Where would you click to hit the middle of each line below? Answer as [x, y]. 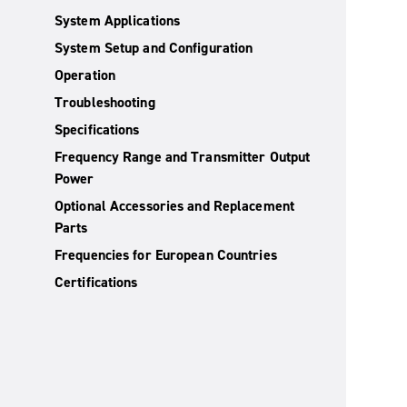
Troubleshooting [105, 102]
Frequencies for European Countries [166, 255]
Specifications [97, 129]
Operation [85, 75]
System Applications [118, 20]
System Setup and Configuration [154, 48]
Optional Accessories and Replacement [174, 206]
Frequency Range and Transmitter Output [183, 157]
